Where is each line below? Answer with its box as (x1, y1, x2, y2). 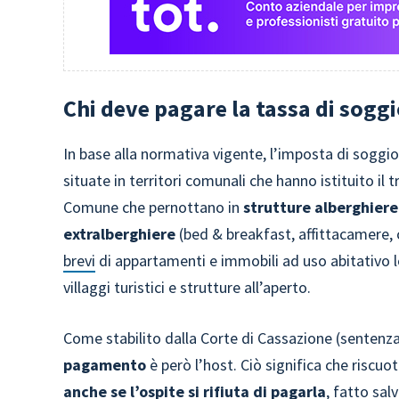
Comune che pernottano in (63, 197, 244, 217)
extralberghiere (63, 224, 176, 244)
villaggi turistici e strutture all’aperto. (63, 277, 312, 297)
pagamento (63, 354, 147, 375)
